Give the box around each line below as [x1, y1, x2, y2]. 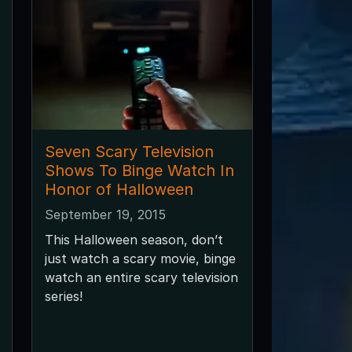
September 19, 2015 [44, 206, 166, 222]
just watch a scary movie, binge [44, 250, 236, 266]
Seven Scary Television [44, 141, 214, 161]
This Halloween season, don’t [44, 231, 223, 247]
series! [44, 288, 82, 304]
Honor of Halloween [44, 179, 193, 199]
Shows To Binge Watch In [44, 160, 234, 180]
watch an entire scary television [44, 269, 238, 285]
